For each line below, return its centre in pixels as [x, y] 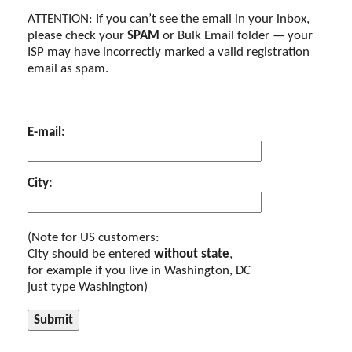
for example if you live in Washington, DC [139, 271]
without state [192, 255]
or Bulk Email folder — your [236, 36]
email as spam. [68, 69]
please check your [77, 36]
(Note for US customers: [93, 238]
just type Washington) [88, 288]
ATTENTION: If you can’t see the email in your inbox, [169, 20]
